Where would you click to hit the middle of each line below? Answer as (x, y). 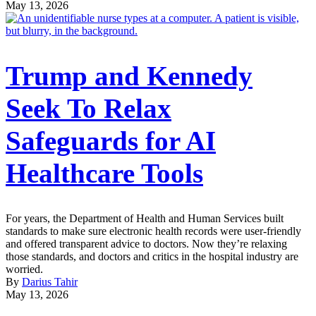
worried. (24, 269)
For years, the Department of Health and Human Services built (145, 219)
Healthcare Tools (104, 174)
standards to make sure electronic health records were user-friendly (153, 231)
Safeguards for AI (111, 141)
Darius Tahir (50, 282)
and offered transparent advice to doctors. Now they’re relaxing (146, 244)
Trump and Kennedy (129, 76)
